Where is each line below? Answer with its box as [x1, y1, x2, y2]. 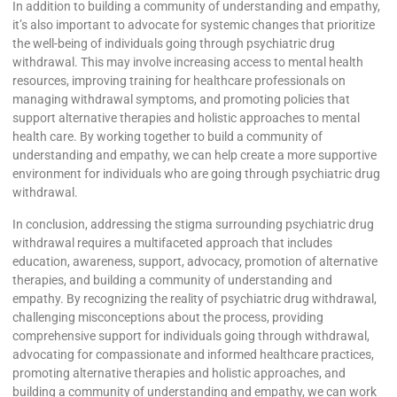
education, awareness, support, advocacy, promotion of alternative [12, 253, 378, 269]
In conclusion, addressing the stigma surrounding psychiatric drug [12, 216, 374, 231]
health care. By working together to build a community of [12, 129, 323, 144]
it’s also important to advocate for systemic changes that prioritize [12, 18, 375, 33]
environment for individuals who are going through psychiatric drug [12, 167, 380, 182]
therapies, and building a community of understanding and [12, 272, 332, 287]
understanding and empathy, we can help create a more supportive [12, 148, 377, 163]
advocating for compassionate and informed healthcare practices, [12, 346, 374, 362]
